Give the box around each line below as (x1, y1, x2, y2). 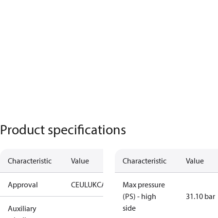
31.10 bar (186, 191, 215, 201)
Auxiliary (8, 203, 36, 213)
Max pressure (123, 180, 165, 189)
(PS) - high (123, 191, 156, 201)
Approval (8, 180, 38, 189)
